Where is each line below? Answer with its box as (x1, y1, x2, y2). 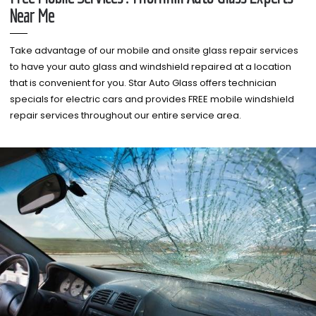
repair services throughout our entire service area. (10, 109, 243, 122)
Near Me (10, 4, 54, 26)
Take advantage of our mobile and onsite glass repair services (10, 44, 298, 57)
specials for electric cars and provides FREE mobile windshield (10, 92, 294, 106)
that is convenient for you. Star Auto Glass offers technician (10, 76, 276, 90)
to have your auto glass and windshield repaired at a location (10, 60, 291, 73)
